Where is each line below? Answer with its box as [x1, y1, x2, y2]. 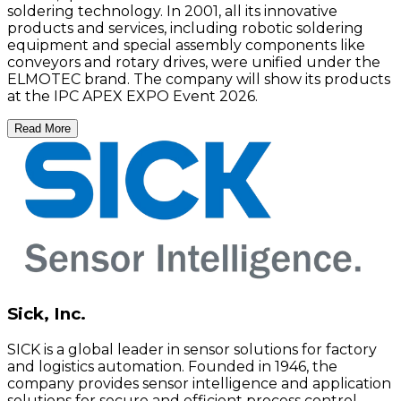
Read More [14, 122, 71, 136]
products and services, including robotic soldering [7, 20, 363, 38]
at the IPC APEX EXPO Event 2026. [7, 88, 258, 106]
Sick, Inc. [7, 303, 86, 324]
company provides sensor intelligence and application [7, 374, 391, 392]
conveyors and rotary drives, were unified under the [7, 54, 380, 72]
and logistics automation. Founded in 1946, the [7, 357, 337, 375]
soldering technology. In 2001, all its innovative [7, 3, 337, 21]
